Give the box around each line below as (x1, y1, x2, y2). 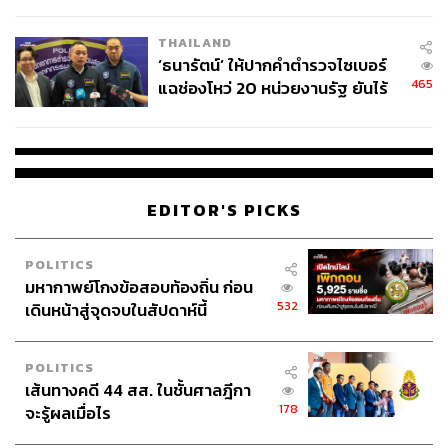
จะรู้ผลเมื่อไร (25, 400, 111, 426)
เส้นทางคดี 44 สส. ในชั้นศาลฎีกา (25, 377, 251, 403)
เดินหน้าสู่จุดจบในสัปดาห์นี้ (25, 297, 207, 323)
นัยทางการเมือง (157, 99, 267, 125)
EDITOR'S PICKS (146, 197, 302, 223)
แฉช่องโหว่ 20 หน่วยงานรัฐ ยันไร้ (157, 76, 388, 102)
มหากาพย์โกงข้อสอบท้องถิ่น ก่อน (25, 274, 253, 300)
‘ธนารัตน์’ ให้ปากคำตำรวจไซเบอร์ (157, 53, 387, 79)
